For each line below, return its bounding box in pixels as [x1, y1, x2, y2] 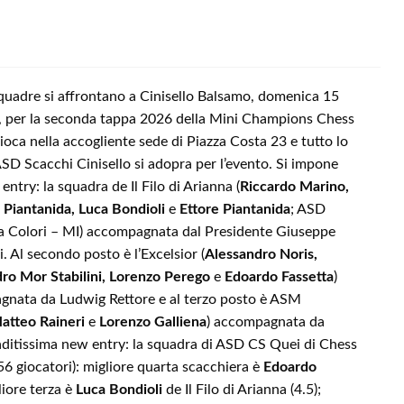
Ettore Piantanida [179, 202, 290, 217]
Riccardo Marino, [240, 179, 349, 195]
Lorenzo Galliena [99, 315, 207, 330]
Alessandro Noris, [205, 247, 317, 262]
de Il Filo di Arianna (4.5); [162, 382, 321, 398]
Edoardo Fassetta [225, 270, 334, 285]
